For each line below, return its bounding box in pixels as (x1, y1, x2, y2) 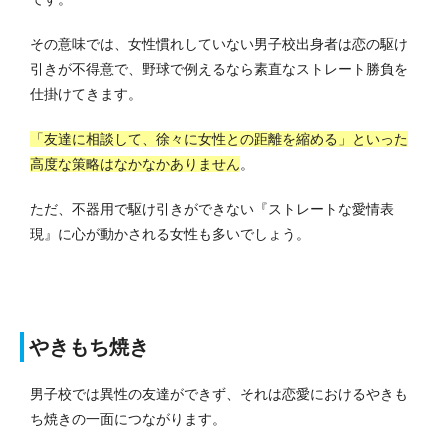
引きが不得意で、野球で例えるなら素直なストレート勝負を (30, 61, 408, 78)
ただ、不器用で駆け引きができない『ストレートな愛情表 (30, 201, 394, 218)
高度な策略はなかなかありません (30, 156, 240, 173)
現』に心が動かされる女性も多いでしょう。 (30, 226, 310, 243)
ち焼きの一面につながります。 (30, 411, 226, 428)
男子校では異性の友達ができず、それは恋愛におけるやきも (30, 386, 408, 403)
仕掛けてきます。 (30, 86, 142, 103)
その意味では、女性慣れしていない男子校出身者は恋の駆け (30, 36, 408, 53)
